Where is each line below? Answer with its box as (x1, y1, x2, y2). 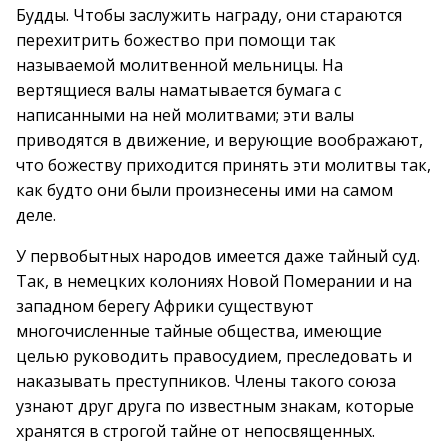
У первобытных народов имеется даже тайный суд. (16, 245, 420, 267)
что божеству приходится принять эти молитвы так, (16, 154, 431, 176)
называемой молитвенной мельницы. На (16, 54, 343, 76)
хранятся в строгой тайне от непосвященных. (16, 420, 375, 442)
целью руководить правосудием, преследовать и (16, 345, 412, 367)
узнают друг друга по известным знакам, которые (16, 395, 414, 417)
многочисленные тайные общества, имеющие (16, 320, 382, 342)
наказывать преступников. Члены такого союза (16, 370, 396, 392)
